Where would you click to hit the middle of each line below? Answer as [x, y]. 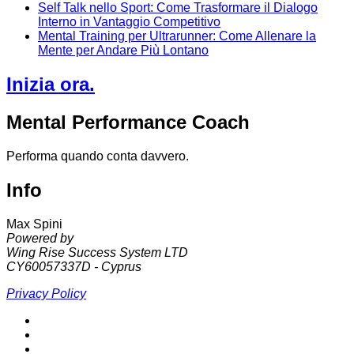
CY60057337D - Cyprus [74, 266]
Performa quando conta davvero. [98, 156]
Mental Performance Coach [128, 122]
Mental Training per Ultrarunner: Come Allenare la [177, 36]
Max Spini [34, 224]
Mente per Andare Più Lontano [123, 51]
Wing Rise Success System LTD [97, 252]
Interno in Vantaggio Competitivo [129, 22]
